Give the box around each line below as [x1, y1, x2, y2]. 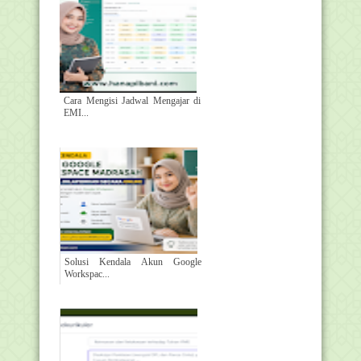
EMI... [64, 106, 89, 118]
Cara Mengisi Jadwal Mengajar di [64, 94, 201, 106]
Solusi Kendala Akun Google [64, 255, 201, 268]
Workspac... [64, 268, 110, 280]
